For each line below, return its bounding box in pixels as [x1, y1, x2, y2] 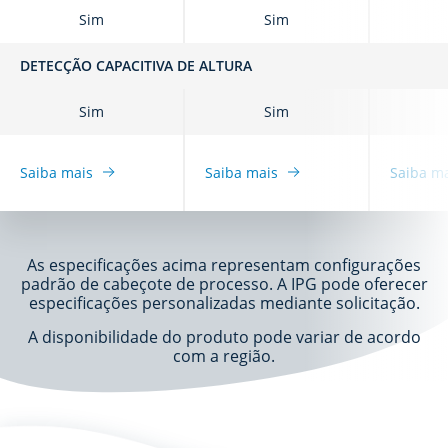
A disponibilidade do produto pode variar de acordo [27, 325, 421, 348]
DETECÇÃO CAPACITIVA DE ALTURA [20, 55, 252, 75]
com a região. [173, 344, 275, 367]
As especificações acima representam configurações [27, 253, 421, 276]
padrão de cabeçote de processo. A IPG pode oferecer [20, 272, 428, 295]
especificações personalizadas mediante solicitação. [28, 291, 420, 314]
